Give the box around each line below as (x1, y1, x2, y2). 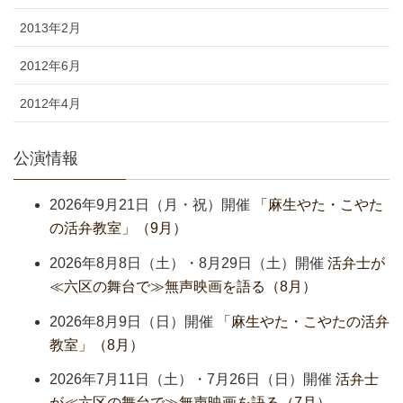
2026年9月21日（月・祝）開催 (49, 196, 250, 212)
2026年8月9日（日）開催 (49, 313, 213, 329)
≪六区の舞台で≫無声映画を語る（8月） (49, 278, 317, 294)
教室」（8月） (49, 336, 144, 353)
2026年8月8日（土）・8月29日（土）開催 (49, 255, 324, 271)
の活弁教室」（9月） (49, 219, 187, 236)
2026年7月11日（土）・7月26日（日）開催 (49, 372, 332, 388)
